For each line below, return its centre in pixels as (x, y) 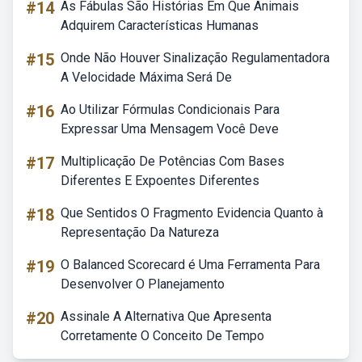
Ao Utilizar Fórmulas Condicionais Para (170, 109)
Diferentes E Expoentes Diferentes (160, 181)
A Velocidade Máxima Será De (146, 77)
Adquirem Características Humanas (160, 25)
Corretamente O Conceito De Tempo (162, 336)
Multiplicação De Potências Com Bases (173, 161)
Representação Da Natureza (140, 232)
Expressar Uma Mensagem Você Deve (170, 129)
